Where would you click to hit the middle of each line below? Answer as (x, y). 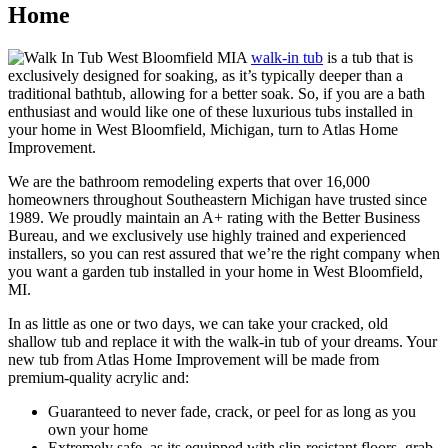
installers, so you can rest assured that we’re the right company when (224, 253)
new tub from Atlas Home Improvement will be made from (193, 359)
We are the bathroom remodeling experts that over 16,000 (189, 181)
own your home (98, 429)
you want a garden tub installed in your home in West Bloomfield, (215, 271)
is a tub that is (368, 57)
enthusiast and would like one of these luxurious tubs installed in (210, 111)
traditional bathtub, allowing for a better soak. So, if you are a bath (216, 93)
